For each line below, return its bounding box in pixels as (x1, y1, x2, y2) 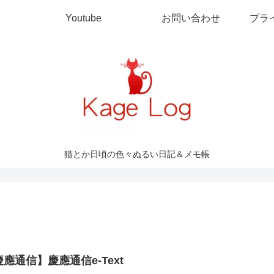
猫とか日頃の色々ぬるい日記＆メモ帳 (64, 149, 210, 160)
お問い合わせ (161, 13, 220, 23)
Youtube (65, 13, 102, 23)
